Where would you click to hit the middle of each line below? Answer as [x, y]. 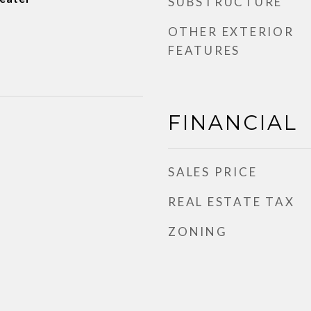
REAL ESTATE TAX [232, 202]
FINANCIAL [233, 123]
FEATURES [204, 50]
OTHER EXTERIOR [231, 32]
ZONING [198, 232]
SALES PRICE [213, 172]
